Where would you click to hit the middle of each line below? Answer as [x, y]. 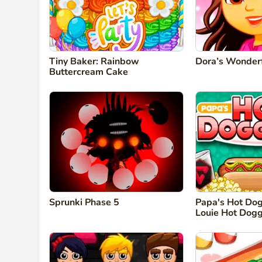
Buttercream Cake [89, 72]
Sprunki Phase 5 [84, 203]
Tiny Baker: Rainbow [94, 62]
